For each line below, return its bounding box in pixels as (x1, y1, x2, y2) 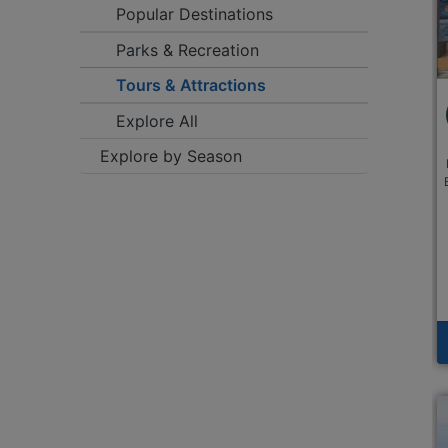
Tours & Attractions (116, 75, 266, 95)
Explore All (116, 111, 198, 131)
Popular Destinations (116, 4, 273, 24)
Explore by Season (100, 146, 242, 166)
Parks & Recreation (116, 40, 259, 60)
